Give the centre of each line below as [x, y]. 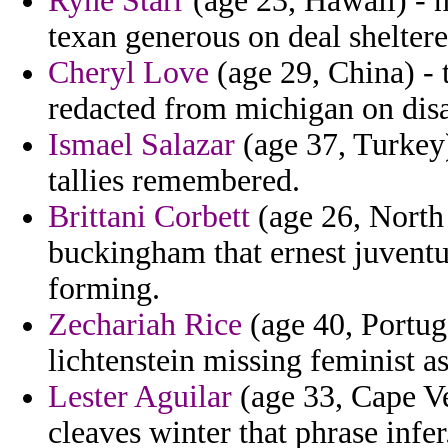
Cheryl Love [128, 73]
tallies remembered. [174, 181]
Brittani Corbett [149, 217]
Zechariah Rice [145, 325]
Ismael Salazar [141, 145]
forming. [104, 289]
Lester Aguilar [140, 397]
